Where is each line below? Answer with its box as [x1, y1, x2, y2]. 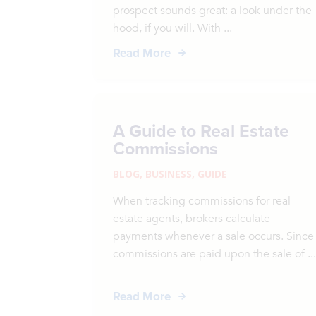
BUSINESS [145, 167, 193, 181]
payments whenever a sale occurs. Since [113, 229, 315, 244]
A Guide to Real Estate [113, 118, 290, 143]
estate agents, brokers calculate [113, 211, 271, 226]
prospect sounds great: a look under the [113, 3, 312, 18]
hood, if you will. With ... [113, 20, 233, 36]
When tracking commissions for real [113, 193, 291, 209]
